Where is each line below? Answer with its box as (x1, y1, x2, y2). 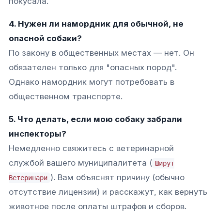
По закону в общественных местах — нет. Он (9, 47, 194, 58)
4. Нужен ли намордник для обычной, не (9, 18, 184, 29)
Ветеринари (9, 173, 47, 182)
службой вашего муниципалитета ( (9, 157, 152, 168)
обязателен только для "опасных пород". (9, 62, 177, 72)
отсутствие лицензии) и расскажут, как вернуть (9, 186, 207, 197)
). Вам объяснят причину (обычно (50, 172, 185, 182)
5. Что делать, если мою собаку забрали (9, 114, 182, 124)
